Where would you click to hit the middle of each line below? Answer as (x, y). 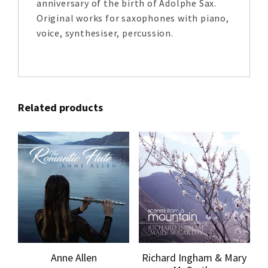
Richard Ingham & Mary (194, 257)
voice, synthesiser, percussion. (105, 33)
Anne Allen (74, 257)
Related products (60, 107)
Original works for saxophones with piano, (133, 18)
